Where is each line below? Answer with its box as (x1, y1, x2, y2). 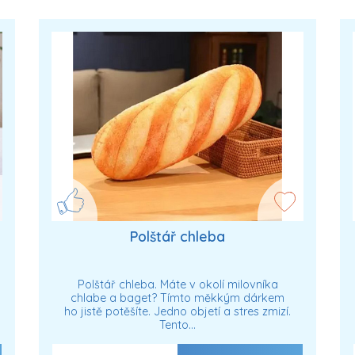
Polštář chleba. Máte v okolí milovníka (77, 277, 278, 292)
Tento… (159, 317, 196, 332)
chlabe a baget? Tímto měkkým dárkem (71, 290, 284, 305)
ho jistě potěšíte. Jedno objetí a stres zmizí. (64, 303, 291, 319)
